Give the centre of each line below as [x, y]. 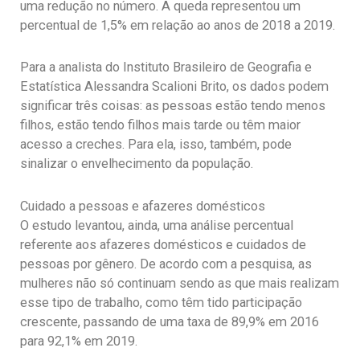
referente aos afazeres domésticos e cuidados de [163, 245]
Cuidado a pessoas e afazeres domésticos [143, 207]
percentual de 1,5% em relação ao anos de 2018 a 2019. [178, 25]
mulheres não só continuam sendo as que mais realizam [180, 284]
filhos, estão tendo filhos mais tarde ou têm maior [160, 125]
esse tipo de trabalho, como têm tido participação [161, 303]
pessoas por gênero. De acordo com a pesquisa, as [166, 264]
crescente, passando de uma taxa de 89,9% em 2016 [170, 322]
